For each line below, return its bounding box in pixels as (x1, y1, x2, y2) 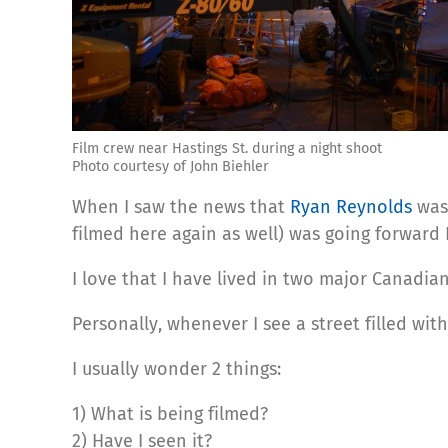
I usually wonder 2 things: (72, 357, 281, 380)
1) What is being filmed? (72, 402, 268, 425)
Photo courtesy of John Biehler (72, 157, 269, 175)
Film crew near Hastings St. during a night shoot (72, 139, 382, 157)
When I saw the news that (72, 195, 290, 218)
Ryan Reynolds (290, 195, 412, 218)
